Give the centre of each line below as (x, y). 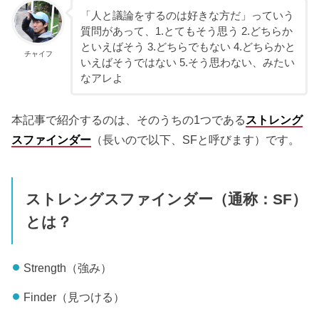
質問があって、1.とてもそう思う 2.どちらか (186, 31)
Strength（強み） (67, 268)
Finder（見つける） (74, 297)
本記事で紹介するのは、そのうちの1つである (129, 120)
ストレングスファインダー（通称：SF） (166, 199)
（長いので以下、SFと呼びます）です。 (196, 140)
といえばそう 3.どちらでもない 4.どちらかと (188, 47)
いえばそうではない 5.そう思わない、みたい (187, 62)
